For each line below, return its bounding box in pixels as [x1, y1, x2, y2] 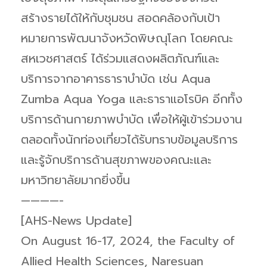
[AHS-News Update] [21, 211, 132, 229]
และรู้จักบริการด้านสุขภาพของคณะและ [21, 150, 212, 169]
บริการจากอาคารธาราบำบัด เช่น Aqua [21, 69, 210, 88]
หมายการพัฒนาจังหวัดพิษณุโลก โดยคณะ [21, 29, 233, 47]
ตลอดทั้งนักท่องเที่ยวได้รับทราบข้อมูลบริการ [21, 130, 238, 148]
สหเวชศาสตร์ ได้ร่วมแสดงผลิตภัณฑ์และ [21, 49, 219, 67]
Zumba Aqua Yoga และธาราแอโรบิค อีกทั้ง [21, 89, 243, 108]
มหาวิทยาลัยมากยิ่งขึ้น [21, 170, 130, 189]
